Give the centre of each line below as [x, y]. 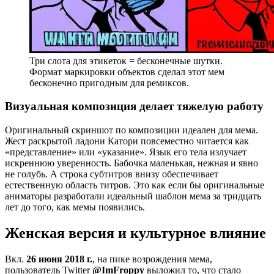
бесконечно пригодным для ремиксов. [109, 83]
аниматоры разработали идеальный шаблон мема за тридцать [133, 196]
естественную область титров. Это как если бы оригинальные [135, 185]
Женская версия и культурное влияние [135, 233]
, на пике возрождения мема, [152, 259]
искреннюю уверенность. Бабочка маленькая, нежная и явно [131, 163]
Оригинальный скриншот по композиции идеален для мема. [131, 130]
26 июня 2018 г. [59, 259]
